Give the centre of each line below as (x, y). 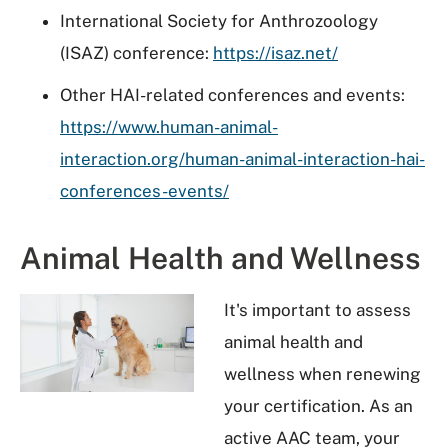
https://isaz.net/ (275, 53)
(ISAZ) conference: (136, 53)
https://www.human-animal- (169, 127)
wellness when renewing (322, 374)
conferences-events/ (144, 191)
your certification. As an (318, 406)
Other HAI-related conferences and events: (232, 95)
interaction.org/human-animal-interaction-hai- (242, 159)
